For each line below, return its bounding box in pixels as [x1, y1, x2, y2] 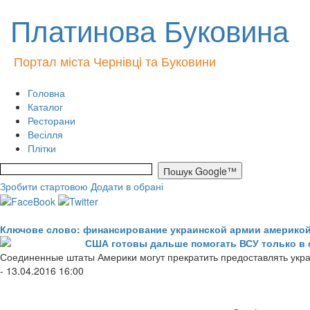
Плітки [28, 141, 56, 155]
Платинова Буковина [10, 9, 289, 51]
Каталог [28, 100, 63, 113]
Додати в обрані [91, 179, 163, 193]
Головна [28, 86, 65, 100]
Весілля [28, 127, 63, 141]
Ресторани [28, 113, 75, 127]
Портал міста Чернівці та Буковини [14, 52, 216, 70]
